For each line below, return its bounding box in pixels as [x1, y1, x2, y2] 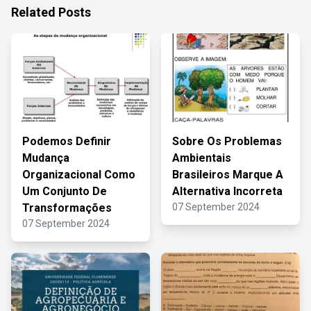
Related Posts [11, 5, 91, 19]
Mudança [22, 151, 69, 165]
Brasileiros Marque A [172, 168, 283, 181]
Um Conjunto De [22, 185, 107, 198]
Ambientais [172, 151, 231, 165]
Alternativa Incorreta [172, 185, 283, 198]
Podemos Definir [22, 135, 111, 148]
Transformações [22, 201, 112, 215]
